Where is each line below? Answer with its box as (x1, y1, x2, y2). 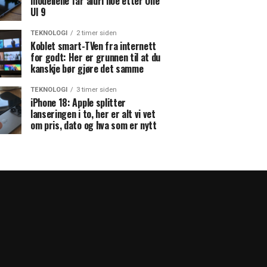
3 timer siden (76, 85, 117, 94)
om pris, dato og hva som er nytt (30, 117, 157, 132)
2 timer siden (76, 29, 117, 37)
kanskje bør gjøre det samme (30, 61, 144, 76)
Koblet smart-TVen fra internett (30, 38, 157, 53)
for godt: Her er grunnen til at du (30, 49, 161, 64)
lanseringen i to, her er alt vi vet (30, 106, 156, 121)
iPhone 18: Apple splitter (30, 95, 126, 110)
